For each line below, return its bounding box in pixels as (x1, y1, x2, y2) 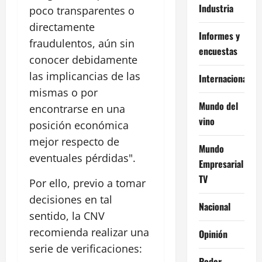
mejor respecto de (29, 135, 119, 149)
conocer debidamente (29, 53, 137, 67)
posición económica (29, 118, 129, 133)
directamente (29, 20, 95, 35)
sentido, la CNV (29, 209, 105, 223)
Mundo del (198, 98, 238, 113)
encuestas (198, 43, 237, 58)
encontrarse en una (29, 102, 125, 116)
